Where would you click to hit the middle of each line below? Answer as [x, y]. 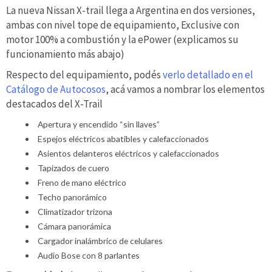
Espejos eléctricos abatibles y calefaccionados [123, 138]
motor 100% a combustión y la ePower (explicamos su [122, 40]
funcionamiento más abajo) [65, 54]
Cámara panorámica [74, 226]
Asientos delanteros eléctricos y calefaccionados [128, 153]
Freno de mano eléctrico [82, 182]
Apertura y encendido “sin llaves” [98, 124]
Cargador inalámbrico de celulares [100, 240]
